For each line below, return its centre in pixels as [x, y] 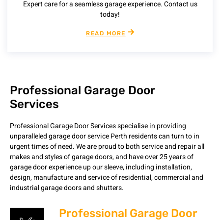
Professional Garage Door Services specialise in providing [98, 126]
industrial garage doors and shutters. [67, 188]
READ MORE [106, 33]
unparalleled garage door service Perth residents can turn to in [105, 136]
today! [110, 15]
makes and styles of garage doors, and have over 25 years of [102, 157]
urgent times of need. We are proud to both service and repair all [107, 146]
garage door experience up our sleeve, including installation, [101, 167]
